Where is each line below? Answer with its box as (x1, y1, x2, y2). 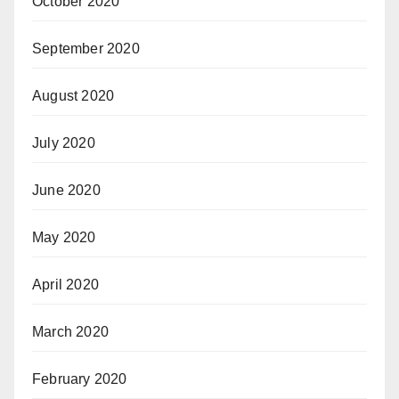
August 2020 (32, 87, 115, 103)
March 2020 (32, 323, 109, 339)
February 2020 (32, 370, 127, 387)
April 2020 (32, 276, 99, 292)
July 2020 (32, 134, 95, 151)
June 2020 (32, 182, 101, 198)
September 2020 (32, 40, 140, 56)
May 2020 (32, 229, 96, 245)
